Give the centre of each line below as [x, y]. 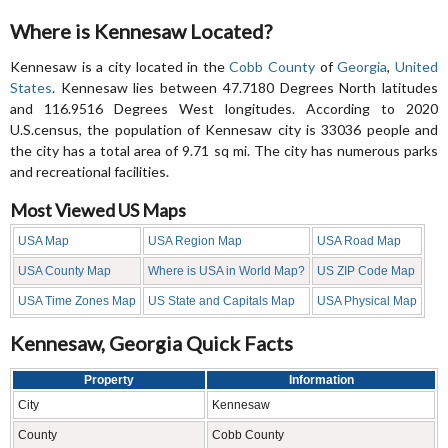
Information [321, 380]
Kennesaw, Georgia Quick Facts [151, 343]
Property [109, 380]
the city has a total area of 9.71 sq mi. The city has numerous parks [224, 151]
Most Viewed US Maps [98, 210]
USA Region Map [195, 241]
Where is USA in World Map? [226, 271]
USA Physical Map [367, 301]
